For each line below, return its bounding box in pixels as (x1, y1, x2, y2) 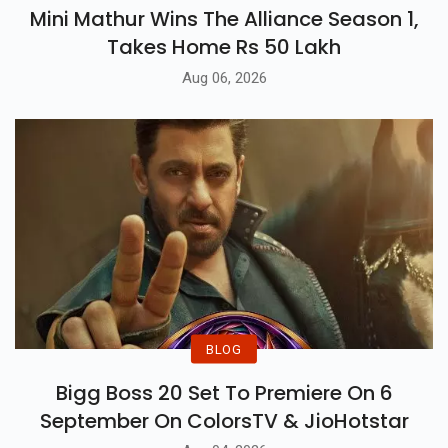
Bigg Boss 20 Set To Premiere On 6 (55, 378, 393, 407)
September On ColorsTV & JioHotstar (39, 406, 409, 435)
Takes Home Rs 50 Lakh (107, 32, 341, 61)
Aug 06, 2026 (181, 68, 267, 87)
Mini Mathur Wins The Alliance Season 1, (29, 4, 419, 33)
